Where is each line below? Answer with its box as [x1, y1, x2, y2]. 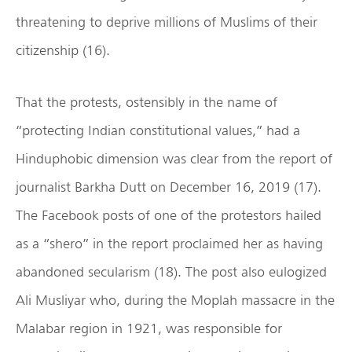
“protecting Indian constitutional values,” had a [16, 122, 300, 139]
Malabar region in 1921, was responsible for [16, 320, 282, 337]
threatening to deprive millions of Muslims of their [16, 13, 317, 31]
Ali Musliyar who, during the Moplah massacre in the [16, 291, 335, 309]
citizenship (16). [16, 42, 110, 59]
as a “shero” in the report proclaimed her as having [16, 235, 323, 252]
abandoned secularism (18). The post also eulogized [16, 263, 327, 280]
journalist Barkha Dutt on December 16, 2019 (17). [16, 178, 321, 196]
